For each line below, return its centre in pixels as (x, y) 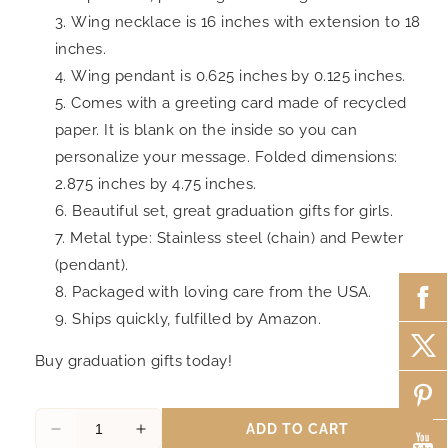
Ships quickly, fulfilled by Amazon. (197, 318)
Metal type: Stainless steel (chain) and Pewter (237, 237)
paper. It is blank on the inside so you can (206, 129)
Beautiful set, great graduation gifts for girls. (232, 210)
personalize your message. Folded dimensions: (226, 156)
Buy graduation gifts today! (134, 360)
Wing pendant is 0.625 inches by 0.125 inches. (238, 75)
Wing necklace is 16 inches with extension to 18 (246, 21)
